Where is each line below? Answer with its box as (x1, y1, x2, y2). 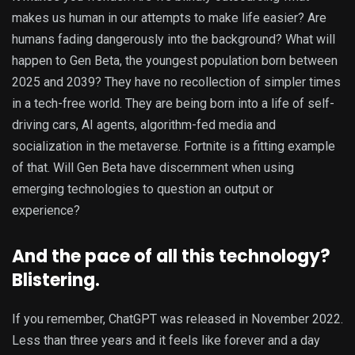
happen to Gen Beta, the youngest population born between (12, 53, 338, 69)
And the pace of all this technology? (12, 244, 330, 269)
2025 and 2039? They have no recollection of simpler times (12, 74, 341, 90)
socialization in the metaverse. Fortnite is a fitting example (12, 139, 335, 155)
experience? (12, 203, 80, 219)
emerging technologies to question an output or (12, 181, 273, 197)
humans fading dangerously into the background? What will (12, 32, 335, 48)
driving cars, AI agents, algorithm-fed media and (12, 117, 276, 133)
